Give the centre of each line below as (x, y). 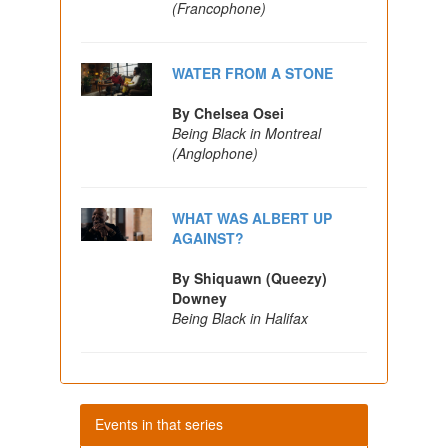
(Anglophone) (215, 152)
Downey (200, 297)
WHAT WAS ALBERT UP (252, 217)
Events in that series (158, 423)
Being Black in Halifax (240, 317)
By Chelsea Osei (228, 112)
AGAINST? (208, 237)
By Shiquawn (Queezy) (250, 277)
